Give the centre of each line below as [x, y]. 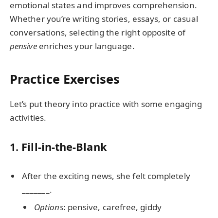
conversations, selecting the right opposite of [98, 32]
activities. [28, 118]
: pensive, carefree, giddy [112, 207]
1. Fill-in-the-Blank [58, 146]
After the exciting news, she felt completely [106, 176]
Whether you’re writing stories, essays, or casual [104, 18]
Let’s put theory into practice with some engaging [106, 104]
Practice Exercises [65, 79]
